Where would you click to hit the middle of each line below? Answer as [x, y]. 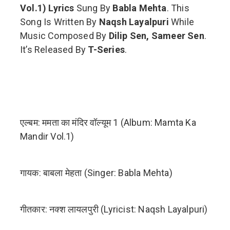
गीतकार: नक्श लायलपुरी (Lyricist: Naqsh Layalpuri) [114, 209]
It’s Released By [54, 50]
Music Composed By [64, 36]
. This [178, 8]
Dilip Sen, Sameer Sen [156, 36]
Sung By [93, 8]
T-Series [107, 50]
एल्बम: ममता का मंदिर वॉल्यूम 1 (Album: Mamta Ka [108, 123]
